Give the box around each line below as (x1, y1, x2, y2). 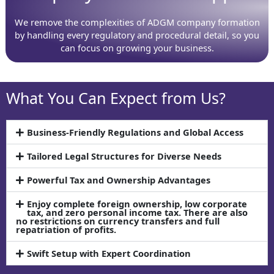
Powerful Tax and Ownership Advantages (26, 173, 210, 186)
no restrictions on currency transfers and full (16, 214, 220, 227)
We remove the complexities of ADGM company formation (14, 16, 260, 29)
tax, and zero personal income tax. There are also (26, 206, 248, 218)
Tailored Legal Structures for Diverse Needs (26, 149, 221, 162)
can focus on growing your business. (60, 42, 214, 54)
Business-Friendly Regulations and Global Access (26, 125, 243, 138)
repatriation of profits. (16, 223, 116, 235)
